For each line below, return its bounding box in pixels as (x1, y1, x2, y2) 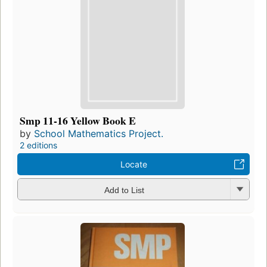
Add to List (104, 185, 144, 195)
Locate (120, 159, 147, 170)
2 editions (20, 140, 57, 151)
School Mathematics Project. (34, 128, 163, 140)
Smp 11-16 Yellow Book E (20, 113, 136, 129)
